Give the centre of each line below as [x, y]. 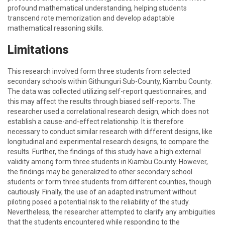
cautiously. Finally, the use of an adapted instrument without [102, 192]
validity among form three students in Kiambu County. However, [108, 162]
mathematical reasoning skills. [55, 28]
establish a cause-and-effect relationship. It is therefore [96, 122]
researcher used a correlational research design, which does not [108, 111]
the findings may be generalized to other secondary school [100, 172]
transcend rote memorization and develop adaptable [91, 18]
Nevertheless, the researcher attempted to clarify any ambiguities [111, 212]
